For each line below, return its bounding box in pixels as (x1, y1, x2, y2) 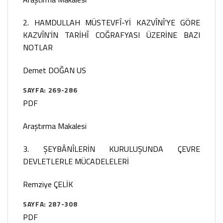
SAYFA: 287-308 (23, 199, 78, 210)
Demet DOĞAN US (23, 64, 86, 76)
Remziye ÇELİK (23, 178, 73, 190)
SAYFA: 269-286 (23, 85, 78, 96)
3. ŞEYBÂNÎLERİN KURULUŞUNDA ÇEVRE (23, 142, 200, 155)
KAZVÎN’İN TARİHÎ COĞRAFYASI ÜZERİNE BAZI (23, 28, 200, 41)
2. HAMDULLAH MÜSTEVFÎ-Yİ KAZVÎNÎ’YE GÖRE (23, 16, 200, 28)
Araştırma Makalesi (23, 119, 87, 132)
